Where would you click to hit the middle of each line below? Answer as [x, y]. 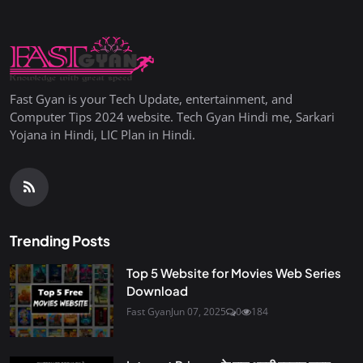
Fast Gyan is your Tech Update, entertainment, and [151, 99]
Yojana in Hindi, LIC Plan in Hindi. [102, 135]
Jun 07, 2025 [199, 312]
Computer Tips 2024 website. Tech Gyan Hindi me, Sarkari [172, 117]
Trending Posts [60, 241]
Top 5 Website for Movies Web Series [234, 273]
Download [157, 291]
